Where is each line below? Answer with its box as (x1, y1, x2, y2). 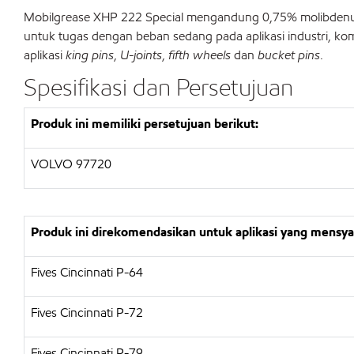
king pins (66, 47, 114, 63)
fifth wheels (168, 47, 231, 63)
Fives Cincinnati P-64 (31, 264, 143, 281)
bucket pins (258, 47, 320, 63)
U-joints (120, 47, 162, 63)
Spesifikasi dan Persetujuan (24, 72, 293, 102)
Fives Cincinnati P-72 (31, 304, 143, 321)
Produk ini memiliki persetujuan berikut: (31, 115, 258, 132)
